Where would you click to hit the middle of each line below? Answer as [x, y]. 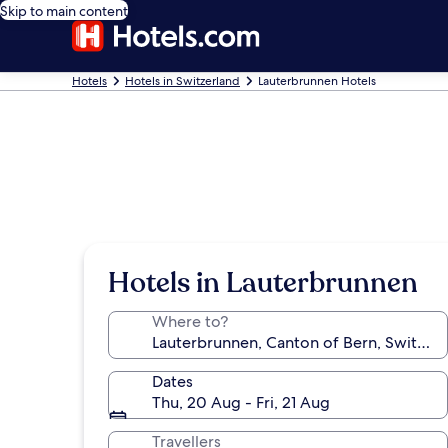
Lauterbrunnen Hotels [317, 81]
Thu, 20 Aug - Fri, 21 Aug [241, 402]
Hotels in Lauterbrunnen [263, 283]
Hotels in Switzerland [182, 81]
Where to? [190, 321]
